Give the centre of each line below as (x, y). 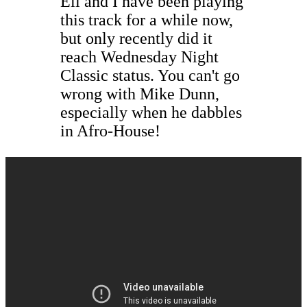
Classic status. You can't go (150, 75)
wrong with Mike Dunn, (140, 94)
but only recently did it (136, 38)
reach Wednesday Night (139, 57)
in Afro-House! (110, 131)
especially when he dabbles (151, 112)
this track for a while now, (147, 20)
